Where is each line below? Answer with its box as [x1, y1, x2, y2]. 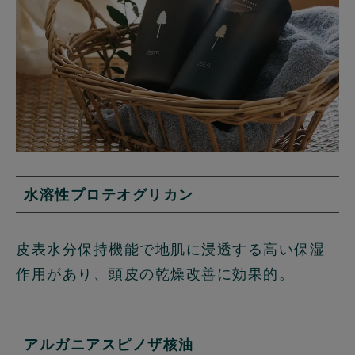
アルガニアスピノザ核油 [24, 335, 194, 353]
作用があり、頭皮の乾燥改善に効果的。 [16, 265, 294, 282]
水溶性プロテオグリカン [24, 185, 194, 203]
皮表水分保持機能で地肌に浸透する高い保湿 [16, 240, 325, 258]
